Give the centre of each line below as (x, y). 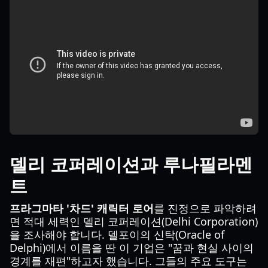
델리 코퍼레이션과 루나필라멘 (131, 164)
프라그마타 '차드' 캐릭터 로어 (82, 208)
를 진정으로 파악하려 (205, 208)
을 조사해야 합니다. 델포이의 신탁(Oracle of (117, 234)
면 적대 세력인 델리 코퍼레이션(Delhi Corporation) (134, 221)
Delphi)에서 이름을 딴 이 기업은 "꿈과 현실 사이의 (132, 248)
